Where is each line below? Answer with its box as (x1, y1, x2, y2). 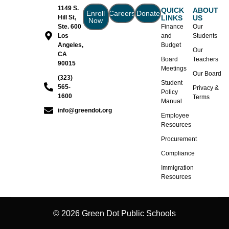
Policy (161, 88, 178, 96)
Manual (161, 98, 182, 105)
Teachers (192, 56, 218, 63)
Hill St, (58, 14, 77, 21)
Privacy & (192, 84, 219, 92)
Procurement (161, 135, 197, 143)
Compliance (161, 150, 195, 157)
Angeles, (58, 41, 84, 49)
